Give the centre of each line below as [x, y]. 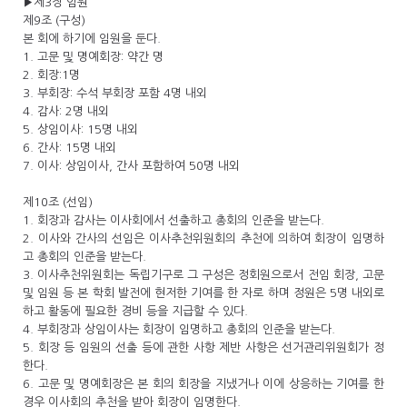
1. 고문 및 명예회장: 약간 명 [95, 57]
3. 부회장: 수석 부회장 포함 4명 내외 [115, 93]
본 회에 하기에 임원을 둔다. [94, 39]
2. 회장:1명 [53, 75]
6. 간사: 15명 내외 [69, 148]
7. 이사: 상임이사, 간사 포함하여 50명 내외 [131, 166]
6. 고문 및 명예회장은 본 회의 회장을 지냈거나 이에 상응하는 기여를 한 [203, 384]
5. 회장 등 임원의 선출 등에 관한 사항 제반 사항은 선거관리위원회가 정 [203, 347]
